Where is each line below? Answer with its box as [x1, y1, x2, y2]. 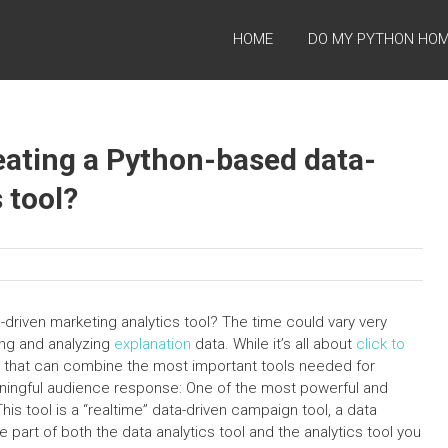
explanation [114, 335, 191, 353]
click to [356, 335, 405, 353]
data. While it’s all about [191, 335, 356, 353]
